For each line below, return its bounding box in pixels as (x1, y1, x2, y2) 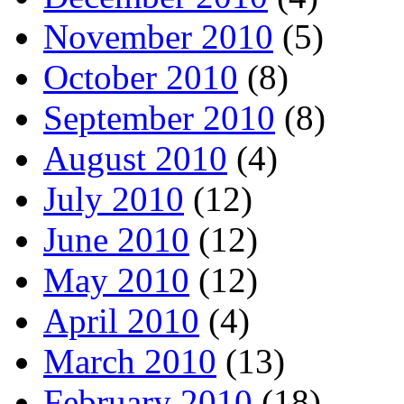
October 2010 (43, 58, 238, 97)
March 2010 (43, 342, 216, 381)
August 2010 (43, 139, 227, 179)
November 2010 (43, 17, 273, 57)
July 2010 (43, 179, 184, 219)
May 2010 (43, 261, 189, 300)
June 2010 (43, 220, 189, 260)
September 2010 (43, 98, 275, 138)
